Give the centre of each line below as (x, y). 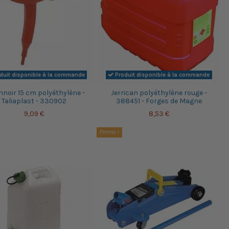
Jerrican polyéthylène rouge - (159, 93)
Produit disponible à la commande (162, 75)
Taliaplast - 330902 (34, 101)
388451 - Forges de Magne (159, 101)
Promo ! (109, 132)
